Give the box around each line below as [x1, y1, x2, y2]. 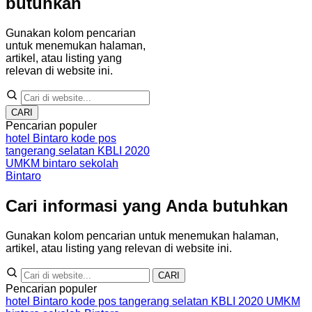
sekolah [79, 157, 118, 170]
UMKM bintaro [6, 157, 79, 170]
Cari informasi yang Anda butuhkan [6, 196, 288, 216]
